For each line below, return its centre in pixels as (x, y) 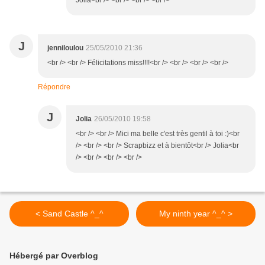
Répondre (54, 87)
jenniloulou (65, 48)
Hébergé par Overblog (54, 256)
